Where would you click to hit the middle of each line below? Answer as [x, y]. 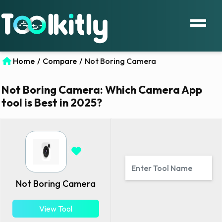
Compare [60, 61]
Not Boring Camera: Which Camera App [102, 89]
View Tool [56, 209]
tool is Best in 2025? [52, 102]
